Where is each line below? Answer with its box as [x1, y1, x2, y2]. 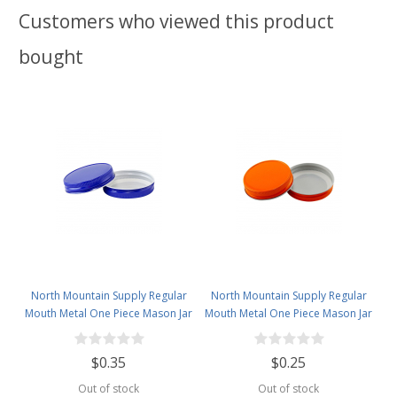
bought [19, 43, 83, 69]
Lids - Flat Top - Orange [230, 323, 347, 339]
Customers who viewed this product [19, 8, 334, 34]
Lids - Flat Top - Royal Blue [43, 323, 175, 339]
